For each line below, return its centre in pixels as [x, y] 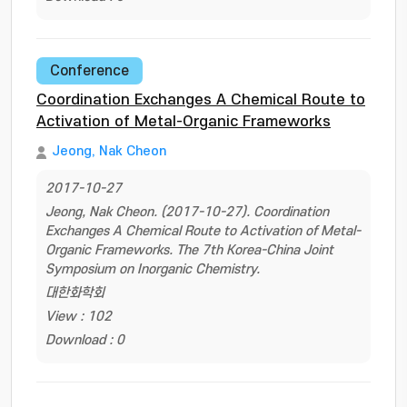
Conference [89, 71]
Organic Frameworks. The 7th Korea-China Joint [189, 250]
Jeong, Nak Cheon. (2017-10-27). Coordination [187, 212]
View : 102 [79, 317]
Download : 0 [85, 340]
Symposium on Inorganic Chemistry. [153, 269]
